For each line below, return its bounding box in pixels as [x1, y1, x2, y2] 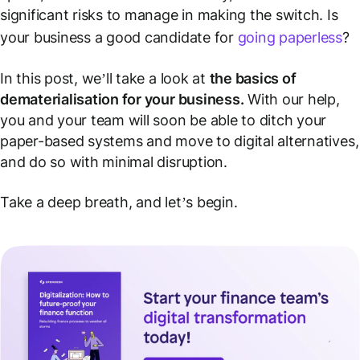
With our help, [243, 91, 340, 108]
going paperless [237, 29, 343, 46]
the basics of [209, 70, 297, 87]
